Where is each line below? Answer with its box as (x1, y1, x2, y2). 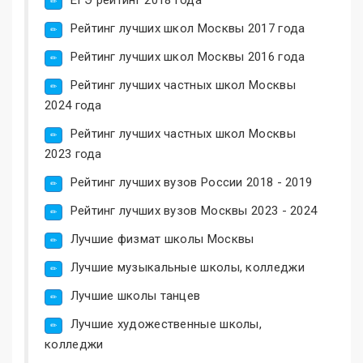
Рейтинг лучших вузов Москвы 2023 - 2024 (70, 203, 318, 218)
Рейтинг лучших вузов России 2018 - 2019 (70, 174, 313, 190)
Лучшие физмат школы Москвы (70, 231, 254, 246)
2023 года (45, 146, 102, 161)
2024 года (45, 97, 102, 113)
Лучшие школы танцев (70, 288, 201, 303)
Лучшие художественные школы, (70, 316, 263, 331)
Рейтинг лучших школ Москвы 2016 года (70, 49, 305, 64)
